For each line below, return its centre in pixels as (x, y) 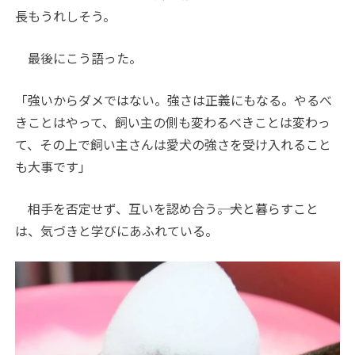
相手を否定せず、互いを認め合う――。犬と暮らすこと (167, 209)
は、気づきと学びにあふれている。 (117, 231)
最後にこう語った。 (79, 58)
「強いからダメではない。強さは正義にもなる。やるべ (174, 100)
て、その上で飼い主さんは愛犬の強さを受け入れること (174, 145)
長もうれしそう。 (66, 16)
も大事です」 (53, 167)
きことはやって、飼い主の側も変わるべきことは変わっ (173, 122)
